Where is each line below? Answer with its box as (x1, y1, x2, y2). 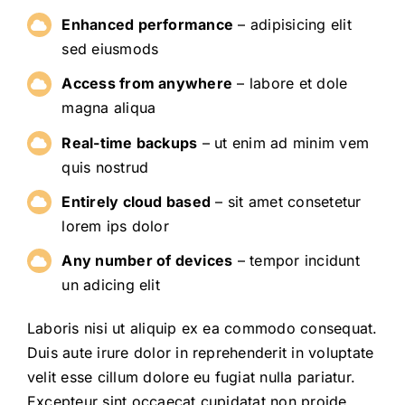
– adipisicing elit (233, 15, 352, 34)
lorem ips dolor (61, 216, 169, 235)
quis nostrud (61, 157, 149, 176)
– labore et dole (232, 74, 348, 93)
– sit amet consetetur (211, 192, 362, 211)
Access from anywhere (61, 74, 233, 93)
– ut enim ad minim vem (197, 133, 369, 152)
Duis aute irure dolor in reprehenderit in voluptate (26, 343, 374, 362)
